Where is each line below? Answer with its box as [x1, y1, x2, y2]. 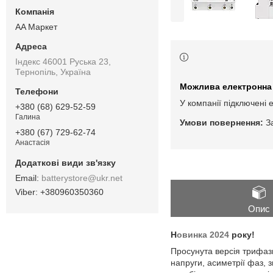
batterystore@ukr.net [41, 172, 122, 183]
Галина [15, 113, 40, 122]
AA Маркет [15, 21, 57, 32]
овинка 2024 [177, 230, 232, 240]
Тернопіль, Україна [15, 66, 91, 77]
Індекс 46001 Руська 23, [15, 56, 111, 66]
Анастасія [15, 138, 50, 147]
